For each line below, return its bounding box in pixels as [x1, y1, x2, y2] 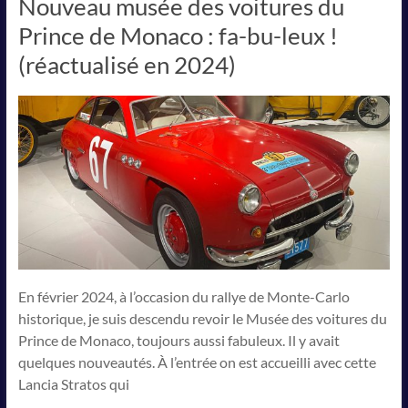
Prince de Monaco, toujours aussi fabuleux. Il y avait [17, 331, 340, 349]
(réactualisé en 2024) [17, 50, 236, 80]
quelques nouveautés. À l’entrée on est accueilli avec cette [17, 353, 376, 371]
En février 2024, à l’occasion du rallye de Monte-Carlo [17, 288, 350, 305]
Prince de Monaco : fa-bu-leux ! [17, 21, 338, 51]
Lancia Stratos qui [17, 375, 129, 393]
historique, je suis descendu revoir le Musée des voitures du [17, 310, 387, 327]
